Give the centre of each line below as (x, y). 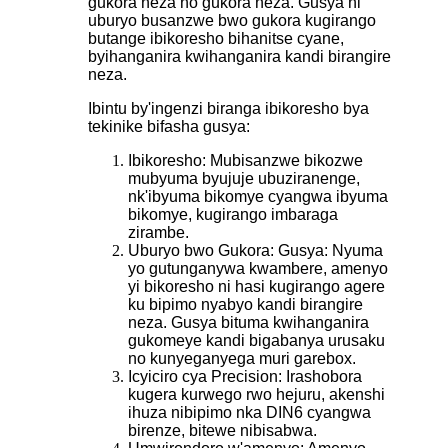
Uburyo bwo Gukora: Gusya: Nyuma (255, 250)
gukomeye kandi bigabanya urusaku (256, 340)
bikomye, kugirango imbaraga (233, 214)
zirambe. (158, 232)
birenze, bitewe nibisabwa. (222, 430)
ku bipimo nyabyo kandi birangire (245, 304)
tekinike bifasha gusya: (169, 126)
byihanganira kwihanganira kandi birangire (239, 56)
